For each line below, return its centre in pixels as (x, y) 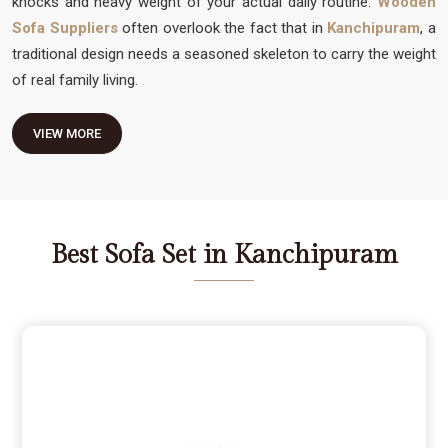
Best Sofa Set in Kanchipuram (224, 254)
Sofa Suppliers (67, 27)
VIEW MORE (67, 133)
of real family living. (75, 79)
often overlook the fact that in (222, 27)
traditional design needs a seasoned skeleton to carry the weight (224, 53)
